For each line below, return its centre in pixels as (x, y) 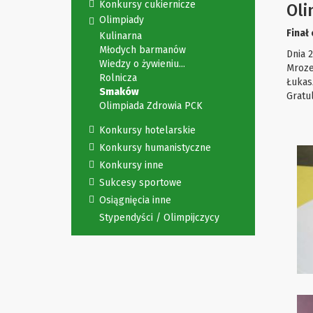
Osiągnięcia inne (135, 200)
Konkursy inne (131, 165)
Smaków (119, 92)
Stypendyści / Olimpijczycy (159, 218)
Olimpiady (122, 20)
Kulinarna (121, 36)
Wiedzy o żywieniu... (142, 64)
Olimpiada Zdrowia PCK (151, 106)
